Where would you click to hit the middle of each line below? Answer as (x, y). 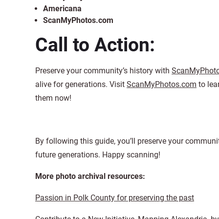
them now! (53, 98)
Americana (62, 9)
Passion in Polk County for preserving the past (115, 198)
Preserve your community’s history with (103, 71)
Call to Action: (95, 45)
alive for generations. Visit (81, 84)
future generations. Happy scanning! (98, 155)
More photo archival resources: (91, 176)
